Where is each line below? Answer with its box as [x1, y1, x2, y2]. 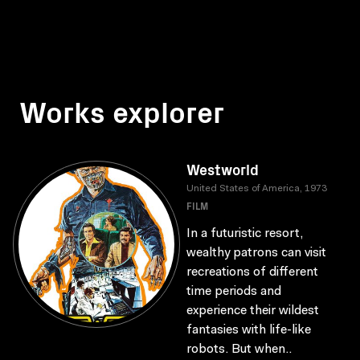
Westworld [186, 159, 259, 179]
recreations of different [186, 266, 318, 279]
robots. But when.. [186, 343, 292, 356]
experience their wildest [186, 305, 319, 317]
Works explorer [19, 90, 224, 131]
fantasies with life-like [186, 324, 311, 337]
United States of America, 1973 [186, 184, 327, 194]
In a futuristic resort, [186, 227, 303, 240]
